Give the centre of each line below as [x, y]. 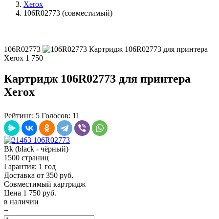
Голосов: [57, 115]
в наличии [21, 201]
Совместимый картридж [45, 184]
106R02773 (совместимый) [68, 13]
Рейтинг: [20, 115]
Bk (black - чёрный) [36, 149]
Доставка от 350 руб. [39, 175]
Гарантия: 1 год [30, 166]
